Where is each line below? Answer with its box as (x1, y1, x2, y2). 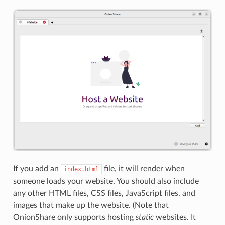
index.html (63, 165, 99, 173)
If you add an (13, 164, 61, 173)
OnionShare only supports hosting (13, 213, 136, 221)
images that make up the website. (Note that (13, 201, 169, 209)
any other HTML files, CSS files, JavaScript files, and (13, 189, 195, 197)
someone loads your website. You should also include (13, 177, 199, 185)
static (135, 213, 154, 221)
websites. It (153, 213, 196, 221)
